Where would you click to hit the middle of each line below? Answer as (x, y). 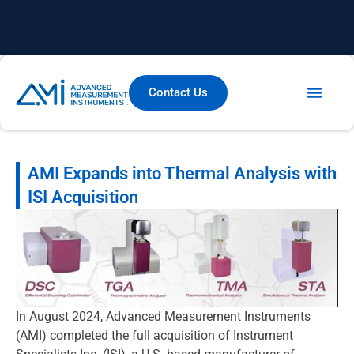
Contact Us (178, 92)
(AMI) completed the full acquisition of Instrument (154, 335)
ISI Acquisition (83, 197)
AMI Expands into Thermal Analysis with (182, 173)
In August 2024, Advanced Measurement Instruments (163, 316)
